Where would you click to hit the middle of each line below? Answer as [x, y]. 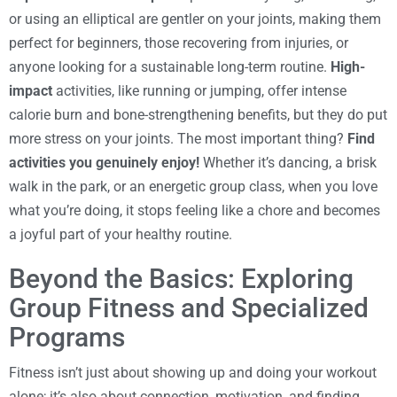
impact [31, 90]
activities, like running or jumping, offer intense [199, 90]
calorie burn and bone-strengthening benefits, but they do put [198, 114]
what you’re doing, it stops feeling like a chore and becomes [195, 210]
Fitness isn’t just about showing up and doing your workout [193, 372]
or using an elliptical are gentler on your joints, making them [195, 19]
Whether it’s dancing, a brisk [288, 162]
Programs [67, 337]
